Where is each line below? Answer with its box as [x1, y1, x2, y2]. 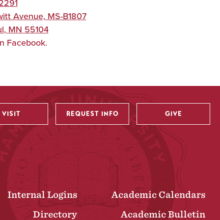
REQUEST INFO [66, 110, 119, 118]
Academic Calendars [111, 190, 205, 200]
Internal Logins [7, 190, 78, 200]
